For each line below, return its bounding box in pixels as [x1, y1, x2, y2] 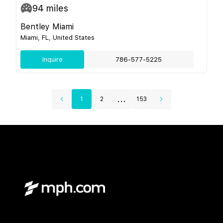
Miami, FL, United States [20, 33, 95, 41]
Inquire [42, 55, 63, 63]
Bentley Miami [20, 21, 74, 31]
